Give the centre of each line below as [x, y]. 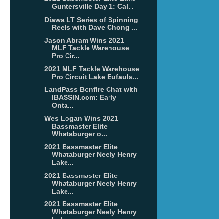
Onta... [63, 105]
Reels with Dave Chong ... [94, 27]
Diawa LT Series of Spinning [91, 19]
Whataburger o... [79, 134]
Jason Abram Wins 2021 [84, 40]
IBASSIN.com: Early [84, 98]
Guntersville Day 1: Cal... [93, 7]
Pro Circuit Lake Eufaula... [95, 77]
